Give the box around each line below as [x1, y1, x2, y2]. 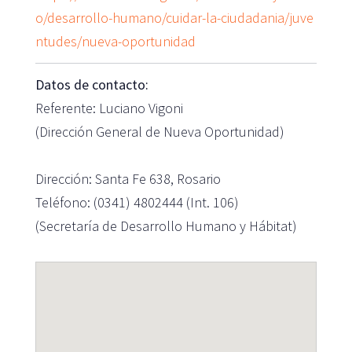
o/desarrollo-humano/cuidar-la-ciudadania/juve [35, 8, 313, 27]
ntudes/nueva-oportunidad [35, 31, 196, 50]
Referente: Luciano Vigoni [35, 98, 183, 117]
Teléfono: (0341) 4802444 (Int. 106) [35, 192, 239, 211]
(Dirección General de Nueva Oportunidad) [35, 122, 284, 141]
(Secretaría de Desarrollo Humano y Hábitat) [35, 216, 297, 235]
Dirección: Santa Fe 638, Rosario [35, 169, 221, 188]
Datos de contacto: [35, 75, 148, 93]
